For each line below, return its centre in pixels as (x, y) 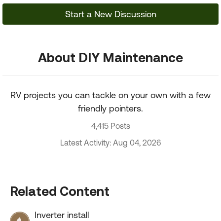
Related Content (60, 191)
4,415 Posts (110, 126)
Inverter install (62, 215)
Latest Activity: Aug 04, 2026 (110, 143)
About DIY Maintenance (110, 57)
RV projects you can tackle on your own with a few (110, 95)
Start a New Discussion (110, 14)
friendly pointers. (110, 108)
